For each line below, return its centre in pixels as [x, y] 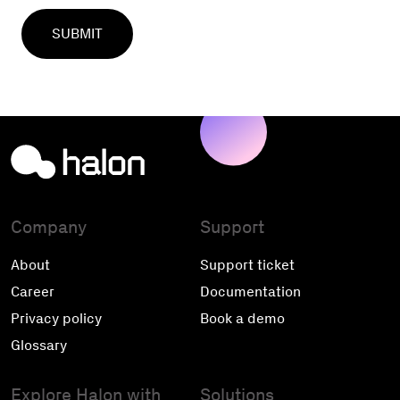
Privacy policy [56, 318]
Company [49, 226]
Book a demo [242, 318]
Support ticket [247, 264]
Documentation [250, 291]
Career [33, 291]
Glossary [39, 345]
